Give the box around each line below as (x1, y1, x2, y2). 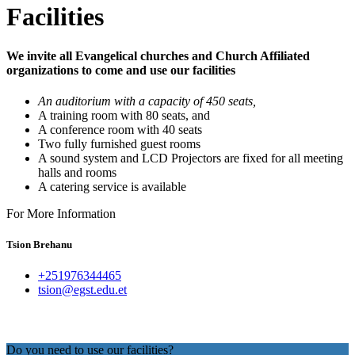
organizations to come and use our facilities (6, 63, 235, 77)
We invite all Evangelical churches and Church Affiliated (6, 48, 310, 63)
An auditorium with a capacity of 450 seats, (38, 94, 256, 109)
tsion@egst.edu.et (38, 283, 127, 297)
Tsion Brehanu (6, 239, 72, 251)
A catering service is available (38, 180, 186, 194)
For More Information (6, 207, 116, 221)
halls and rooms (38, 166, 116, 180)
